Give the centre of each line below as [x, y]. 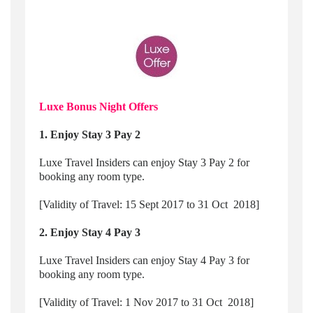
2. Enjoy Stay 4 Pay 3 [89, 233]
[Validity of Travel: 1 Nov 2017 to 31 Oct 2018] [146, 303]
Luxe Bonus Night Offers [98, 107]
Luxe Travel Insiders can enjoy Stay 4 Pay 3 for [144, 261]
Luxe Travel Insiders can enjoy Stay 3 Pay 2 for [144, 163]
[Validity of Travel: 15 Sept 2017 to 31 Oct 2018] [149, 205]
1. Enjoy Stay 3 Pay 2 [89, 135]
